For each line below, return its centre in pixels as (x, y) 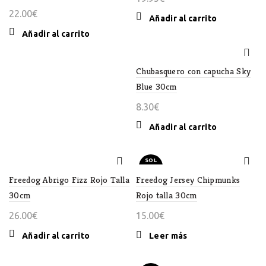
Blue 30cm (156, 86)
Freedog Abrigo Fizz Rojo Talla (69, 180)
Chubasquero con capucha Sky (194, 71)
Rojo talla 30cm (167, 195)
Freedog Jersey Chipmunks (188, 180)
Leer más (168, 236)
